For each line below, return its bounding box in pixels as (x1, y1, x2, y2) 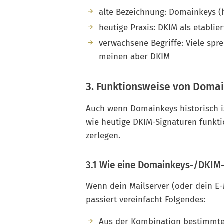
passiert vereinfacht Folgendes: (86, 194, 205, 205)
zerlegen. (86, 130, 120, 141)
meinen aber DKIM (98, 51, 170, 62)
